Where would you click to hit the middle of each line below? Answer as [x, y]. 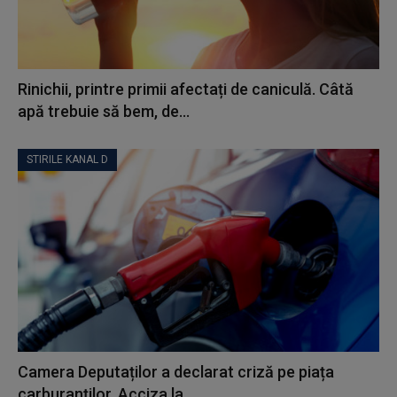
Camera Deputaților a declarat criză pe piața [176, 371]
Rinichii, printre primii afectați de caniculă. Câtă [186, 90]
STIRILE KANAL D [67, 160]
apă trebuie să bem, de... [104, 112]
